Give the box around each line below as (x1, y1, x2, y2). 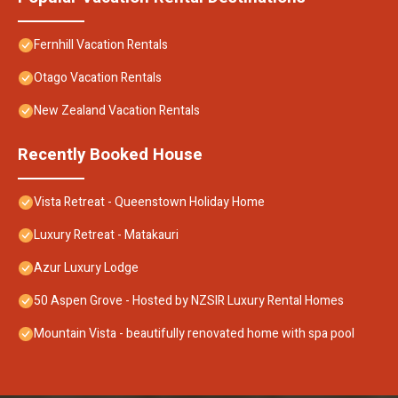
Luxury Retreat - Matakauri (34, 225, 179, 244)
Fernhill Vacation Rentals (34, 35, 168, 54)
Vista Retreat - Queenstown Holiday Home (34, 192, 265, 211)
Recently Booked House (18, 141, 203, 167)
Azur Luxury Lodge (34, 258, 139, 277)
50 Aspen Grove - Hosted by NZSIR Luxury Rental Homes (34, 291, 344, 310)
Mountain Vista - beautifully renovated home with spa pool (34, 323, 354, 343)
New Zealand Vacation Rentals (34, 100, 200, 120)
